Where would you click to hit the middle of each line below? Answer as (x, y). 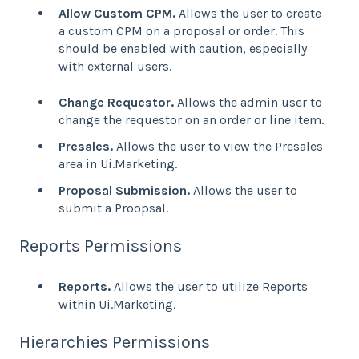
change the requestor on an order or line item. (191, 119)
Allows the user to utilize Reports (209, 286)
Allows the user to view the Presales (218, 146)
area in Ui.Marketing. (118, 163)
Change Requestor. (116, 102)
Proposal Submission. (124, 191)
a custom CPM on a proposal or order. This (182, 31)
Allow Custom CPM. (117, 14)
